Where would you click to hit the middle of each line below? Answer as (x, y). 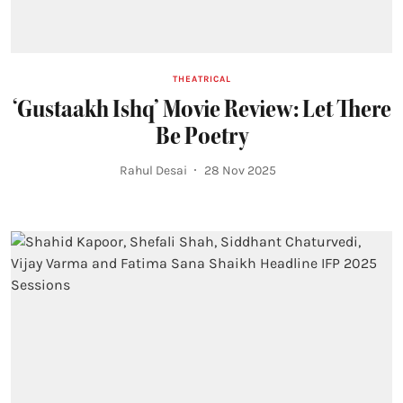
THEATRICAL (201, 79)
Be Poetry (201, 135)
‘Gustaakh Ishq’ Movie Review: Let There (201, 108)
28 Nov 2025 (240, 170)
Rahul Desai (153, 170)
